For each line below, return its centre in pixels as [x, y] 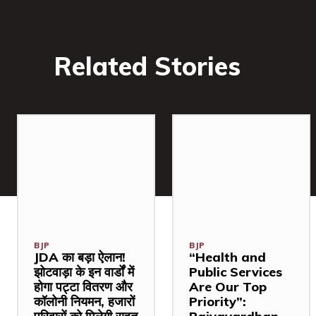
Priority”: [218, 302]
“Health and [227, 257]
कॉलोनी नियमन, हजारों [84, 302]
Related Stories [147, 66]
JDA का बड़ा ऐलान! [80, 257]
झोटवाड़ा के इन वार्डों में [84, 272]
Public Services [236, 272]
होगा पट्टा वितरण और [83, 287]
